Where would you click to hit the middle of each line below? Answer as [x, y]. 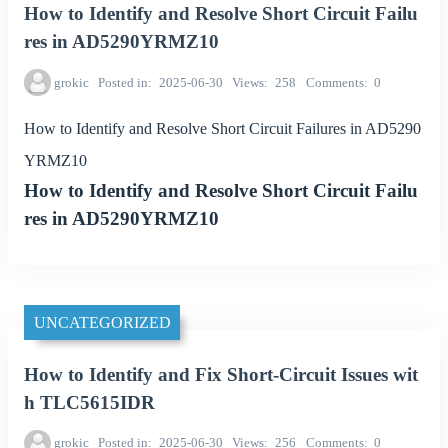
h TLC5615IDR [89, 402]
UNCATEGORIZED [102, 322]
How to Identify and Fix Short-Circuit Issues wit [221, 374]
